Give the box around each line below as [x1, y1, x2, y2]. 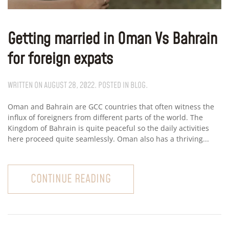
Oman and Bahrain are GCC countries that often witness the [8, 102, 214, 112]
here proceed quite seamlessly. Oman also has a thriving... [8, 134, 209, 144]
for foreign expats [8, 49, 113, 71]
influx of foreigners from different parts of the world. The [8, 112, 203, 123]
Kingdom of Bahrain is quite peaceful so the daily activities [8, 123, 209, 133]
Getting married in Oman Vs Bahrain [8, 29, 217, 51]
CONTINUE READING [31, 171, 111, 188]
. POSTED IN [95, 80, 130, 91]
